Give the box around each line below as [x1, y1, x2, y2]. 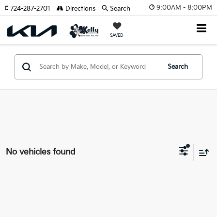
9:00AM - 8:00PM [156, 3, 212, 12]
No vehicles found [6, 147, 76, 157]
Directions [63, 5, 95, 13]
